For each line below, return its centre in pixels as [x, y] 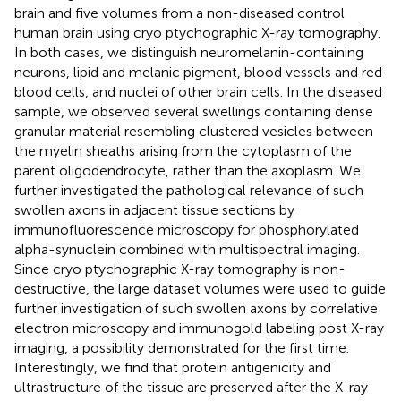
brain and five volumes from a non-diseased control [179, 13]
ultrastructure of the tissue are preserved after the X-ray [191, 387]
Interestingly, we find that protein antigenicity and [173, 367]
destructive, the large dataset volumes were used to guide [200, 288]
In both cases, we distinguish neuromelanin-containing [189, 52]
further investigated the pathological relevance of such [189, 190]
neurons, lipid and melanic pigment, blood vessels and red [198, 72]
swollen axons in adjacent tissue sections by [154, 209]
